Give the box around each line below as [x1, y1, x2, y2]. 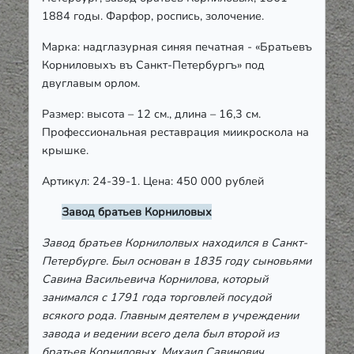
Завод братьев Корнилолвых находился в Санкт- [42, 235, 307, 251]
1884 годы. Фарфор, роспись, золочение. [42, 8, 264, 24]
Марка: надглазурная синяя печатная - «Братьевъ [42, 39, 312, 55]
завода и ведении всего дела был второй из [42, 326, 279, 342]
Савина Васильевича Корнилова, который [42, 271, 268, 288]
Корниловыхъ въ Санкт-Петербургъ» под [42, 57, 265, 73]
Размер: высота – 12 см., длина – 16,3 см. [42, 106, 261, 122]
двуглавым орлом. [42, 75, 140, 92]
